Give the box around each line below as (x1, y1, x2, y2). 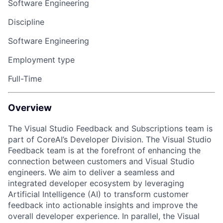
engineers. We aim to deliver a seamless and (8, 167, 175, 177)
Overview (8, 102, 52, 114)
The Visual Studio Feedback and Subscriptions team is (8, 123, 213, 133)
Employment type (8, 55, 75, 65)
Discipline (8, 17, 44, 27)
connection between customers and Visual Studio (8, 156, 195, 166)
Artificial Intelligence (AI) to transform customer (8, 189, 189, 199)
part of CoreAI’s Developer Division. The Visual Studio (8, 134, 212, 144)
